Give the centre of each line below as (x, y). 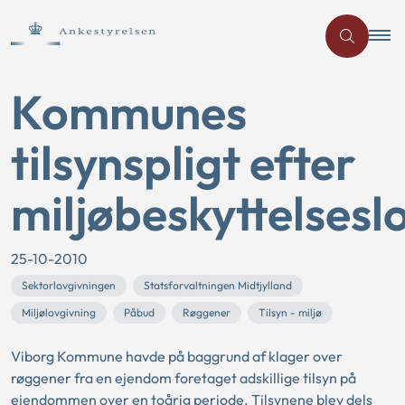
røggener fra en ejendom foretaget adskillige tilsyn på (184, 378)
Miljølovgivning (59, 312)
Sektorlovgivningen (69, 285)
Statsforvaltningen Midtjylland (218, 285)
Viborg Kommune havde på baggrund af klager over (177, 356)
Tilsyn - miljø (290, 312)
